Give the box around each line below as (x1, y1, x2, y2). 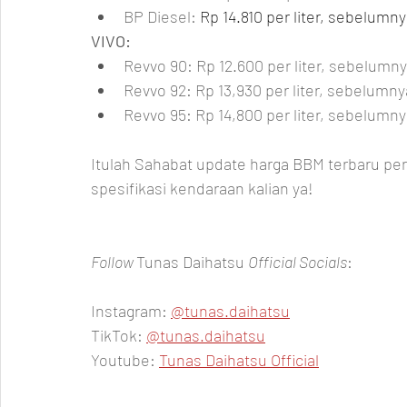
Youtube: (91, 350, 159, 370)
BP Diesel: (124, 6, 200, 26)
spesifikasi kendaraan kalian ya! (91, 178, 313, 198)
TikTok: (91, 325, 146, 345)
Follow (91, 252, 136, 272)
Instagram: (91, 301, 171, 321)
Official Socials (248, 252, 347, 272)
